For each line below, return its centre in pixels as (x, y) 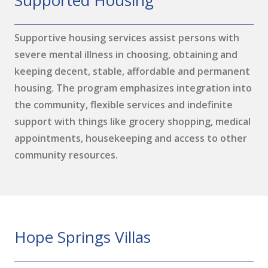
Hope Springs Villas (83, 237)
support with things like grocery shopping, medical (133, 121)
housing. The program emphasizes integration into (133, 88)
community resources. (66, 155)
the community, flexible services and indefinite (124, 105)
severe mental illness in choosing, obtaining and (126, 54)
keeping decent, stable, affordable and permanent (132, 71)
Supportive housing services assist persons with (127, 38)
